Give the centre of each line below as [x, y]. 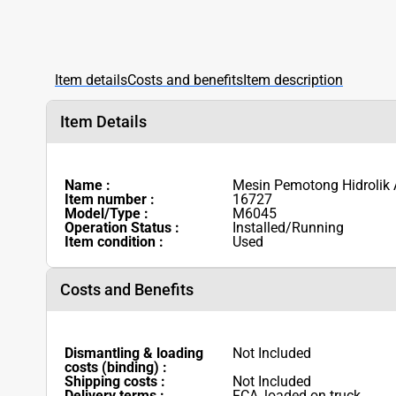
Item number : [110, 199]
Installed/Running [288, 227]
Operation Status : [122, 227]
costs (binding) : [116, 367]
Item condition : [114, 241]
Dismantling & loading [134, 353]
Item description [293, 80]
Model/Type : [107, 213]
